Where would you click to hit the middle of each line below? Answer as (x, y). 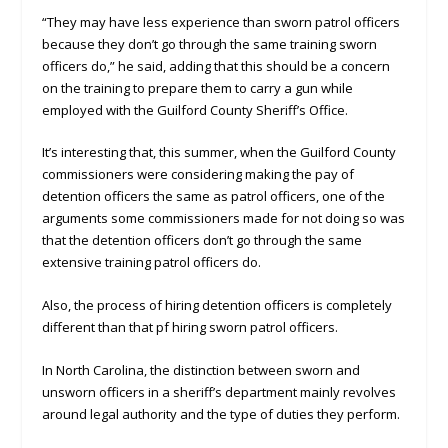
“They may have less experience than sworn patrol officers (221, 21)
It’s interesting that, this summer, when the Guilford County (219, 152)
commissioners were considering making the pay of (198, 174)
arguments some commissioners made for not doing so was (224, 218)
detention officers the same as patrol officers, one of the (214, 196)
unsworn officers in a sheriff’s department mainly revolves (219, 391)
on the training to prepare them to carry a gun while (198, 87)
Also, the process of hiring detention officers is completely (217, 305)
